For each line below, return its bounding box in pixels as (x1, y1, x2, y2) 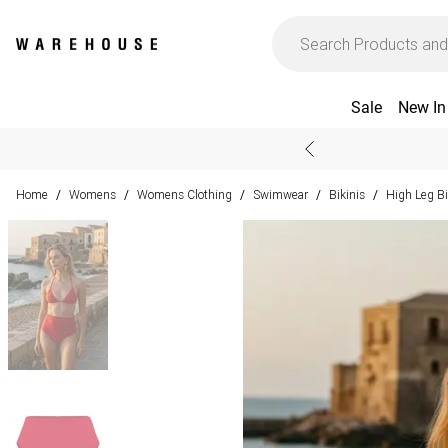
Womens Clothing (137, 187, 232, 202)
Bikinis (329, 187, 365, 202)
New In (397, 98, 446, 117)
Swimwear (253, 187, 308, 202)
